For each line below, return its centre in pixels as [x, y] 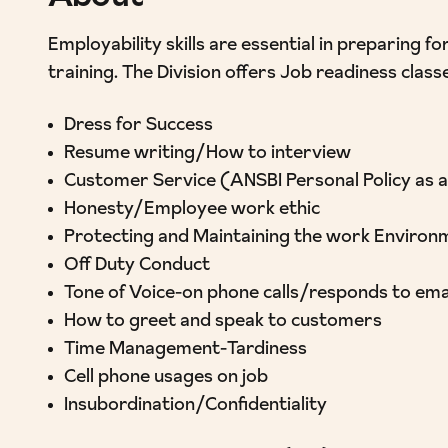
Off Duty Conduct [137, 265]
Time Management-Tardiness [185, 349]
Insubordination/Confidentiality [195, 405]
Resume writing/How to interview [207, 153]
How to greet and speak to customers [223, 321]
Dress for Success [138, 125]
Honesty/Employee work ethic [192, 209]
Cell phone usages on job [166, 377]
